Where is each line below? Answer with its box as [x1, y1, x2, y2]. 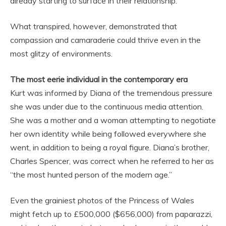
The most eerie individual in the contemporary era [10, 74, 188, 85]
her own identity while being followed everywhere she [10, 129, 206, 139]
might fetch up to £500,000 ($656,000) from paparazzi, [10, 209, 212, 219]
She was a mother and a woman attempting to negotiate [10, 115, 216, 126]
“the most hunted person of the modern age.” [10, 169, 172, 180]
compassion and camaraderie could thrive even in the [10, 35, 201, 45]
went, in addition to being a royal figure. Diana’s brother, [10, 142, 209, 153]
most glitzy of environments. [10, 48, 112, 59]
